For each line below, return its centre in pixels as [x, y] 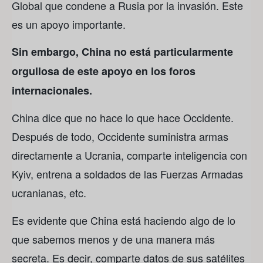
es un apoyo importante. [69, 24]
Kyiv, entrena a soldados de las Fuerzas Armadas [127, 174]
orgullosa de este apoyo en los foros [104, 71]
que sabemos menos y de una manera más [113, 239]
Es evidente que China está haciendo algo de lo [124, 220]
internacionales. [52, 90]
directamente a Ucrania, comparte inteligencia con [129, 155]
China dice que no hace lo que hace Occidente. [123, 118]
